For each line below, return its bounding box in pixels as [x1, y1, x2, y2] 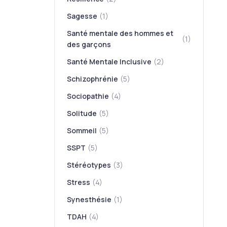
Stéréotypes [67, 160, 111, 170]
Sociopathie [67, 91, 109, 101]
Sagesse [67, 11, 98, 21]
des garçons [67, 40, 111, 49]
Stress [67, 177, 91, 187]
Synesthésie [67, 195, 112, 204]
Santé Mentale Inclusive [67, 57, 152, 66]
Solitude [67, 108, 97, 118]
